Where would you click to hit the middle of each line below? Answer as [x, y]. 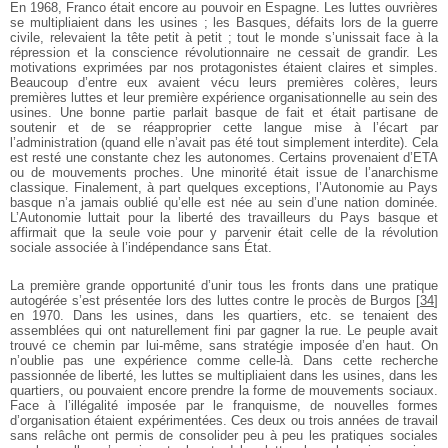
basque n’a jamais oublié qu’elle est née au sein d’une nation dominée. [224, 202]
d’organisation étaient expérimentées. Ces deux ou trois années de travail [224, 420]
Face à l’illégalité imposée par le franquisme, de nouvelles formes [224, 405]
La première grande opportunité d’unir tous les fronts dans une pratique [224, 285]
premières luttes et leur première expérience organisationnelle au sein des [224, 97]
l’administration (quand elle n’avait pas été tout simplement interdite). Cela [224, 142]
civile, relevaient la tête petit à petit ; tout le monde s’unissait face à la [224, 37]
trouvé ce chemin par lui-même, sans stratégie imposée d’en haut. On [224, 345]
